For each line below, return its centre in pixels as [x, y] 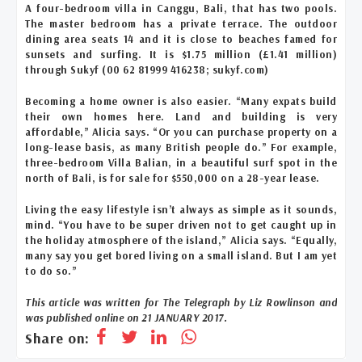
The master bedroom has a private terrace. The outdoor [181, 23]
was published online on [83, 317]
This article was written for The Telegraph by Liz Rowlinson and [181, 302]
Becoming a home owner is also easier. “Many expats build [181, 101]
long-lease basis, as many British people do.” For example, [181, 147]
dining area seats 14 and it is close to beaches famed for [181, 38]
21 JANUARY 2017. [184, 317]
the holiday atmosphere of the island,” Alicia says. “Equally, [181, 240]
